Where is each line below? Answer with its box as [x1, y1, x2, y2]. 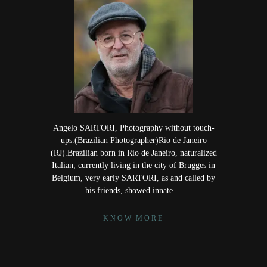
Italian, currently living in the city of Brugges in [52, 161, 215, 170]
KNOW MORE [103, 215, 164, 222]
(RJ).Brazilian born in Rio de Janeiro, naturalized [50, 148, 217, 157]
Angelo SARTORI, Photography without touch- [52, 123, 215, 132]
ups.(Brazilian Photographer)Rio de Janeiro [60, 136, 207, 145]
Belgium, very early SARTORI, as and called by [52, 173, 215, 182]
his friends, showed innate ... [85, 186, 182, 195]
